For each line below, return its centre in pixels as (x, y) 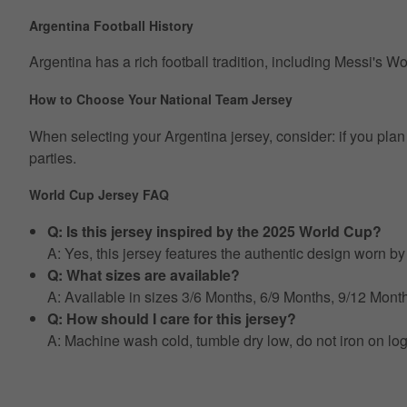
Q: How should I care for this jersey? (172, 318)
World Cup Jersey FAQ (99, 195)
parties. (53, 157)
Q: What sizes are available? (144, 274)
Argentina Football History (111, 25)
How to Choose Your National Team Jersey (161, 99)
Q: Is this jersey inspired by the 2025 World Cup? (214, 231)
